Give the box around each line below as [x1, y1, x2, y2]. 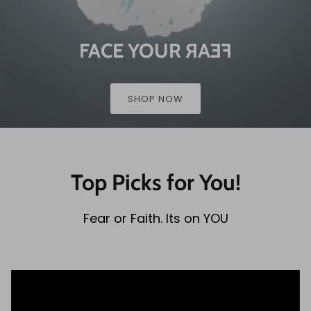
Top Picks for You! [70, 169, 241, 196]
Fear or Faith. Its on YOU [83, 210, 228, 228]
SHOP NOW [127, 92, 184, 106]
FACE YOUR [79, 38, 185, 63]
